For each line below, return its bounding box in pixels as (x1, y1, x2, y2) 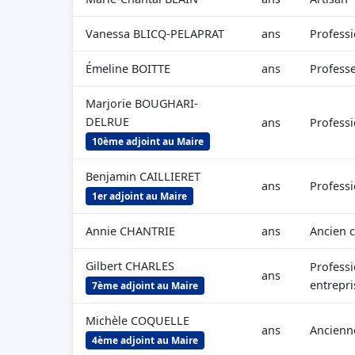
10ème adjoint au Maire (92, 135, 204, 148)
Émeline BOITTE (86, 61, 170, 76)
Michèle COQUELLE (86, 313, 189, 328)
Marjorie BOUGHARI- (86, 96, 198, 111)
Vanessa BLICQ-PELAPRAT (86, 26, 224, 41)
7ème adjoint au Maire (92, 279, 198, 292)
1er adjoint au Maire (92, 189, 187, 203)
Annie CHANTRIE (86, 223, 175, 239)
